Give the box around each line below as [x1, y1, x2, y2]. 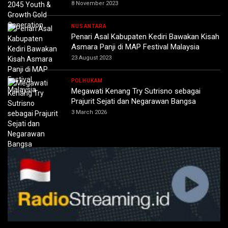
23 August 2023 [71, 54, 111, 62]
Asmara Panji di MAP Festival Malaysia [71, 42, 199, 52]
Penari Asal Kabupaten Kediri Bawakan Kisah [71, 32, 219, 42]
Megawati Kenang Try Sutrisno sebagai [71, 87, 201, 96]
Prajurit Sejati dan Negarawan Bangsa [71, 97, 196, 106]
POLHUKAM [71, 78, 103, 84]
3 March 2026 [71, 109, 107, 116]
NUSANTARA [71, 23, 106, 30]
